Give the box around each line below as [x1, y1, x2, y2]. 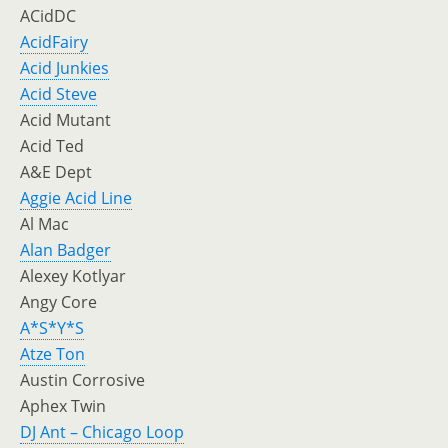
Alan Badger [20, 239, 111, 261]
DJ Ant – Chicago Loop [20, 421, 184, 443]
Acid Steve [20, 83, 97, 105]
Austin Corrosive [20, 369, 145, 391]
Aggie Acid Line [20, 187, 132, 209]
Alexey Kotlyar [20, 265, 126, 287]
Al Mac [20, 213, 69, 235]
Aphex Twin [20, 395, 106, 417]
